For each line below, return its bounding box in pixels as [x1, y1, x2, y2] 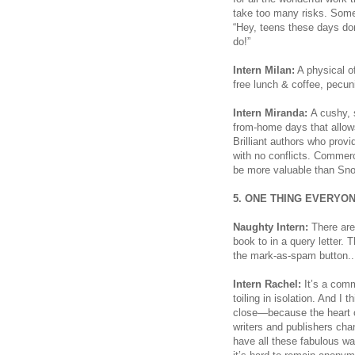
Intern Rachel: [233, 277, 301, 290]
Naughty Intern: [233, 220, 308, 233]
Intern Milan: [233, 63, 295, 76]
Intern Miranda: [233, 106, 311, 119]
